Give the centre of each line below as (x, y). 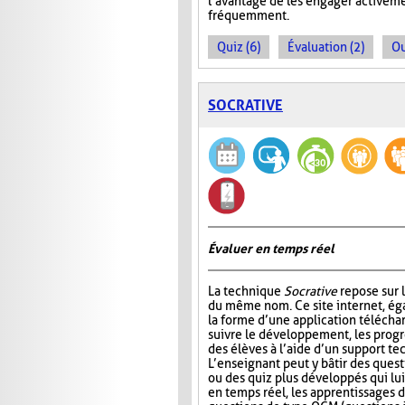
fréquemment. (249, 16)
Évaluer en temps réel (271, 249)
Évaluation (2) (326, 47)
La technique (246, 292)
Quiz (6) (239, 47)
